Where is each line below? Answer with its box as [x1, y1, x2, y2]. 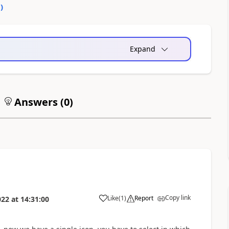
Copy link [165, 193, 191, 202]
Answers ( [11, 95, 64, 109]
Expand [129, 44, 155, 54]
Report [134, 194, 153, 202]
